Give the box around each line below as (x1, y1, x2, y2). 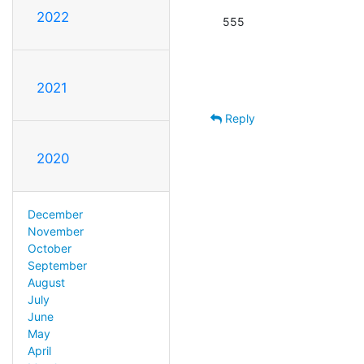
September (27, 258, 87, 272)
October (27, 240, 71, 255)
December (27, 206, 83, 221)
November (27, 223, 84, 238)
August (27, 275, 65, 289)
